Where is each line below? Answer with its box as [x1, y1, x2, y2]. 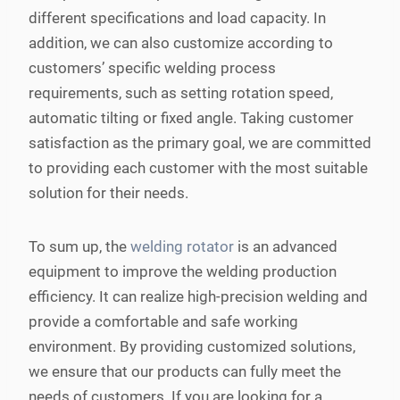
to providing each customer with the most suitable [29, 159, 368, 177]
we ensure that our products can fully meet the [29, 362, 341, 380]
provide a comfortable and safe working [29, 312, 298, 330]
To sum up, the [29, 237, 127, 255]
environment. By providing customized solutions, [29, 337, 355, 355]
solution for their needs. [29, 184, 188, 202]
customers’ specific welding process [29, 59, 276, 77]
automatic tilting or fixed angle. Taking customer [29, 109, 354, 127]
